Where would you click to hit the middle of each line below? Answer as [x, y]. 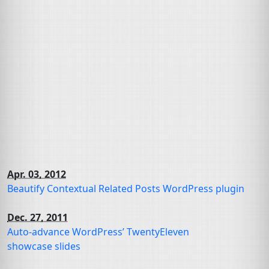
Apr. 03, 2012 [37, 174]
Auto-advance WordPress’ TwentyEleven [98, 232]
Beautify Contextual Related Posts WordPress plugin [126, 189]
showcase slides [44, 246]
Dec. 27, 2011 [38, 217]
